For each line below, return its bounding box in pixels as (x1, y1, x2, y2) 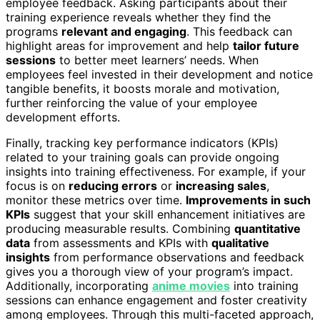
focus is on (6, 179, 69, 194)
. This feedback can (186, 24, 292, 39)
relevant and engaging (61, 24, 186, 39)
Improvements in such (186, 193, 311, 208)
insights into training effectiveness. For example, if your (6, 164, 306, 179)
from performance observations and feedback (50, 250, 304, 265)
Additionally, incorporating (6, 279, 152, 294)
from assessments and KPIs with (30, 236, 211, 251)
